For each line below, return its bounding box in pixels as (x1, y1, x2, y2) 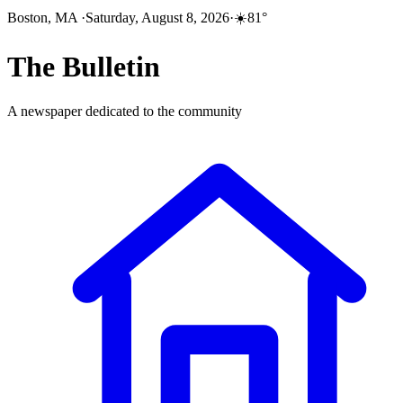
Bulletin (62, 50, 160, 84)
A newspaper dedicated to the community (7, 103, 242, 119)
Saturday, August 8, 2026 (85, 10, 229, 25)
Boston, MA (7, 10, 81, 25)
